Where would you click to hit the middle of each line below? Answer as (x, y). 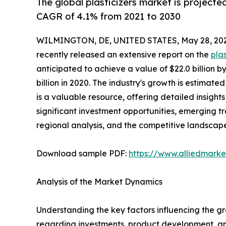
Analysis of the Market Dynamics (99, 181)
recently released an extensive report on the (124, 54)
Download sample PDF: (82, 153)
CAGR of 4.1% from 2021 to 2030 (108, 17)
